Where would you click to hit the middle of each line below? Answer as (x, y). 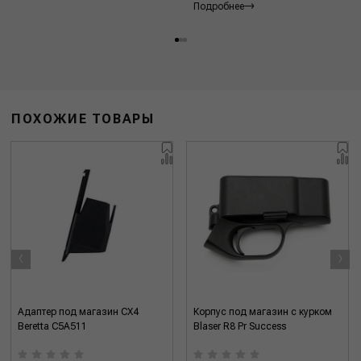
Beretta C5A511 (53, 326)
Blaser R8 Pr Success (240, 326)
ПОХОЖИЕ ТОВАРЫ (83, 118)
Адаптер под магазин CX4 (79, 311)
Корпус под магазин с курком (263, 311)
